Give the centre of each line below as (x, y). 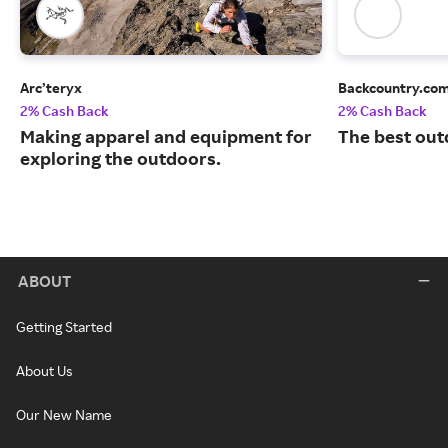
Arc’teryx (51, 88)
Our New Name (64, 414)
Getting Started (64, 326)
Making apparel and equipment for (166, 136)
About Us (44, 370)
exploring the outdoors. (120, 158)
